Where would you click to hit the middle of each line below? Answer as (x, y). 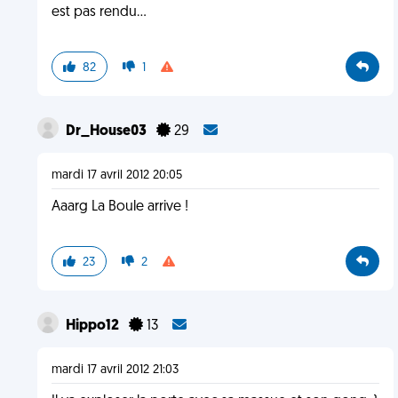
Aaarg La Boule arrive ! (119, 207)
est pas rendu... (99, 12)
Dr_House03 (107, 131)
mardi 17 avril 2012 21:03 (115, 370)
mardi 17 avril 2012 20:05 (116, 175)
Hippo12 (93, 326)
